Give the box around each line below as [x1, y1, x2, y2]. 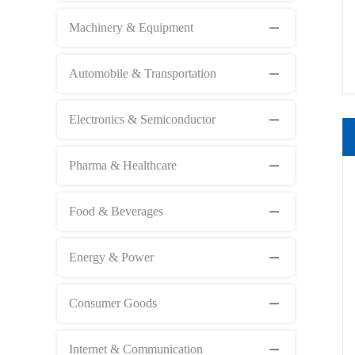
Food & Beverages [69, 204, 163, 218]
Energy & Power [69, 250, 154, 264]
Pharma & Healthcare [69, 158, 177, 172]
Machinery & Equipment [69, 20, 193, 34]
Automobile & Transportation [69, 66, 216, 80]
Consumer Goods [69, 296, 157, 310]
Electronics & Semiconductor [69, 112, 216, 126]
